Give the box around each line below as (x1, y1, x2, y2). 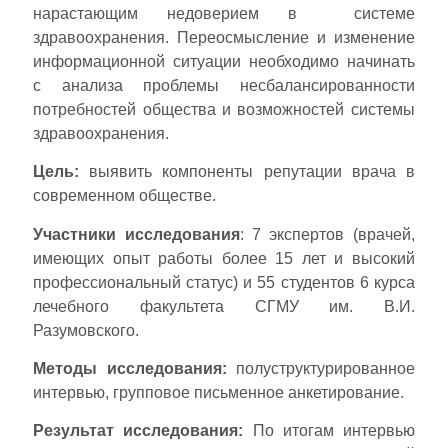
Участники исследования (33, 225, 240, 243)
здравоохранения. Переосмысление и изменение (33, 28, 415, 46)
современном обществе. (33, 187, 217, 205)
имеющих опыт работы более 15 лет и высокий (33, 249, 415, 267)
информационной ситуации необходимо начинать (33, 52, 415, 70)
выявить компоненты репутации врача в (89, 163, 415, 181)
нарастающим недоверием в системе (33, 4, 415, 22)
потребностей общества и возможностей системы (33, 100, 415, 118)
